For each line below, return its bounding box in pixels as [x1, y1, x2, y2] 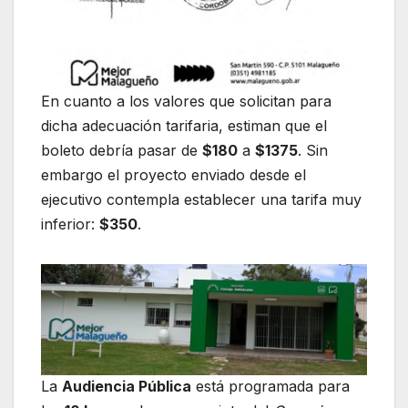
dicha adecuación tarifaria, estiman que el [41, 117, 327, 136]
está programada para [191, 377, 350, 396]
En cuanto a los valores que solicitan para [41, 92, 331, 111]
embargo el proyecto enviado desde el [41, 166, 306, 185]
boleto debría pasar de [41, 141, 202, 160]
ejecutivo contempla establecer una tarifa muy [41, 190, 362, 209]
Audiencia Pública [62, 377, 191, 396]
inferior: [41, 215, 99, 234]
